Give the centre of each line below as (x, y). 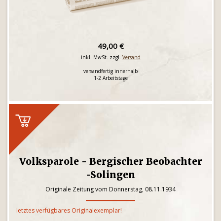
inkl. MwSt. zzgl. (101, 57)
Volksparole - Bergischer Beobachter (110, 161)
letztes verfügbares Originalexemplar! (69, 210)
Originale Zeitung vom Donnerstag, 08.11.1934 (110, 189)
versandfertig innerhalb (110, 71)
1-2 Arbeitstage (110, 78)
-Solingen (110, 175)
